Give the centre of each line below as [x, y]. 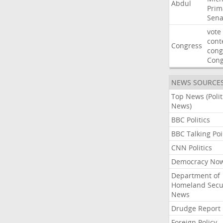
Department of [195, 175]
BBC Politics [190, 120]
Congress [186, 46]
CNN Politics [191, 148]
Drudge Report [196, 208]
